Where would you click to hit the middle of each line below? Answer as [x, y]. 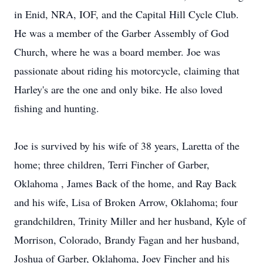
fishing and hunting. [57, 108]
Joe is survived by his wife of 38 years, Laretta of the [127, 146]
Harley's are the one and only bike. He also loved [118, 89]
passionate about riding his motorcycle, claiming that [127, 70]
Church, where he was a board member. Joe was [117, 52]
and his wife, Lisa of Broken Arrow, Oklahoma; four [126, 202]
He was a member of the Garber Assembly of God [122, 33]
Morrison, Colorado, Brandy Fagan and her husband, [127, 240]
